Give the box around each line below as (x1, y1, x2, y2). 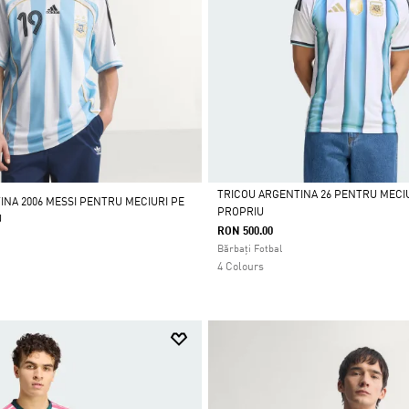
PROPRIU (216, 207, 264, 219)
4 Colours (216, 262, 264, 274)
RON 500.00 (216, 226, 273, 238)
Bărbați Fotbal (216, 245, 282, 256)
